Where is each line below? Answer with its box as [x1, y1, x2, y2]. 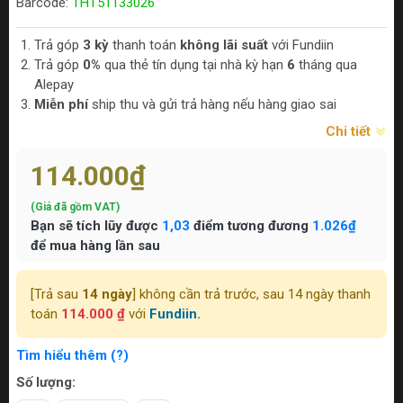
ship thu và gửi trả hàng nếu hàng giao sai [88, 96, 336, 113]
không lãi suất [180, 37, 268, 54]
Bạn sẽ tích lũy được [31, 218, 162, 235]
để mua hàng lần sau [31, 237, 160, 255]
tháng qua [295, 57, 357, 74]
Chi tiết [326, 123, 374, 140]
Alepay [34, 76, 74, 94]
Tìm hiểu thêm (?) [16, 347, 129, 364]
